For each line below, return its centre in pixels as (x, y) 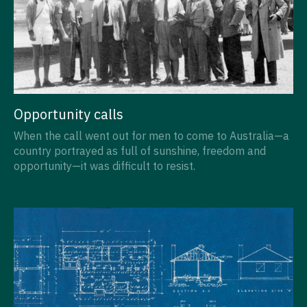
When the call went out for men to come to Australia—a (151, 135)
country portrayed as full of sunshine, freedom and (140, 150)
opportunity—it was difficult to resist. (105, 165)
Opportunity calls (69, 114)
